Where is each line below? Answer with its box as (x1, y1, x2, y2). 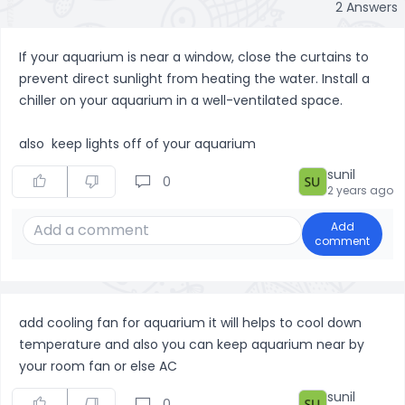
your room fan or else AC (19, 357, 177, 375)
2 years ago (327, 183, 393, 198)
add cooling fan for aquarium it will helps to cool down (19, 314, 362, 332)
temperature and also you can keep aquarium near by (19, 335, 364, 353)
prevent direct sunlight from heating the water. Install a (19, 70, 370, 88)
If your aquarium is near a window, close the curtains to (19, 48, 369, 66)
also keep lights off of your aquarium (19, 135, 259, 153)
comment (315, 233, 371, 249)
